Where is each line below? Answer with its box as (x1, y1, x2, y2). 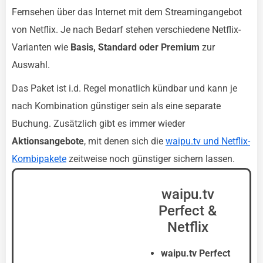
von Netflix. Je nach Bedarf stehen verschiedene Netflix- (12, 24, 241, 35)
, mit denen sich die (84, 136, 166, 147)
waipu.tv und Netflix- (166, 136, 250, 147)
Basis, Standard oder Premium (70, 42, 200, 53)
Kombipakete (12, 153, 66, 164)
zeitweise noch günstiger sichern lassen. (66, 153, 235, 164)
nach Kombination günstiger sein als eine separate (12, 100, 221, 112)
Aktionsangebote (12, 136, 84, 147)
